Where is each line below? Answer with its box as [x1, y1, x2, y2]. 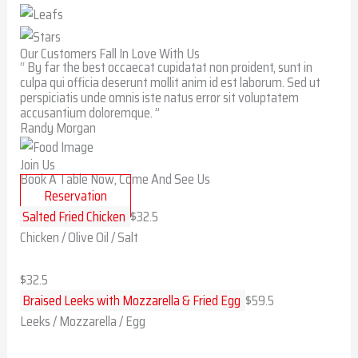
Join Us [20, 154, 56, 176]
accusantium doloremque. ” [20, 101, 161, 123]
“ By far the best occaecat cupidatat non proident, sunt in [20, 56, 313, 78]
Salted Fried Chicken [22, 206, 126, 228]
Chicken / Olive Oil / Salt [20, 227, 139, 249]
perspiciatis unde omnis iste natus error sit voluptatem [20, 86, 300, 108]
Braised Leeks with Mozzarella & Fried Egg [22, 289, 241, 311]
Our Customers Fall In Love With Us [20, 42, 201, 64]
